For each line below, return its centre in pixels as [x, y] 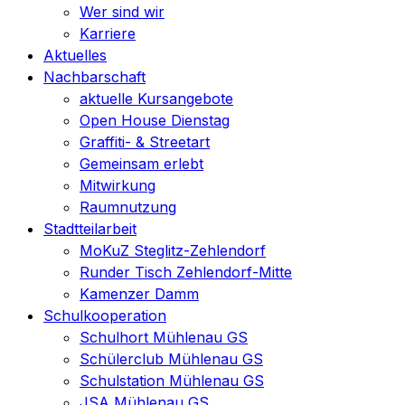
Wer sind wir [122, 12]
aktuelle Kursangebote [156, 99]
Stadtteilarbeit [90, 229]
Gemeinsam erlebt [141, 164]
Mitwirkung [118, 186]
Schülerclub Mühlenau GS [171, 359]
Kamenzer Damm [139, 294]
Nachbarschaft [94, 77]
